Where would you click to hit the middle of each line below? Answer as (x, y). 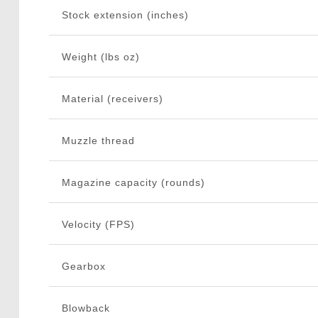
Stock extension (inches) (125, 15)
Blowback (86, 308)
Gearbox (83, 267)
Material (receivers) (112, 99)
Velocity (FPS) (98, 225)
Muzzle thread (98, 141)
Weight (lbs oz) (100, 57)
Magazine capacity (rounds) (133, 183)
